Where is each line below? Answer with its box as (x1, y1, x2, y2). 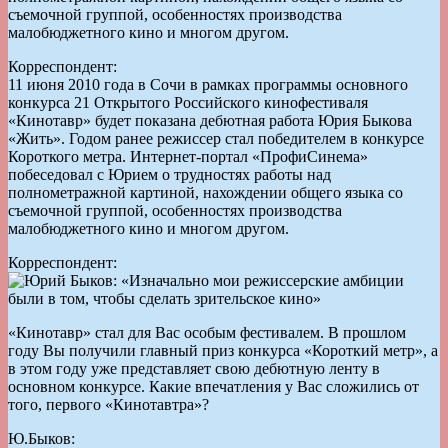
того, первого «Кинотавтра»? (8, 395, 209, 413)
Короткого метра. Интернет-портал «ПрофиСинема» (8, 147, 368, 165)
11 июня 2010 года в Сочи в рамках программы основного (8, 75, 408, 93)
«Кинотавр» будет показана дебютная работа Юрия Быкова (8, 111, 412, 129)
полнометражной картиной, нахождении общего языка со (8, 183, 403, 201)
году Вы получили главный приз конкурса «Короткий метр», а (8, 341, 438, 359)
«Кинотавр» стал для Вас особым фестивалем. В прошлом (8, 323, 406, 341)
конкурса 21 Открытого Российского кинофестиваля (8, 93, 368, 111)
